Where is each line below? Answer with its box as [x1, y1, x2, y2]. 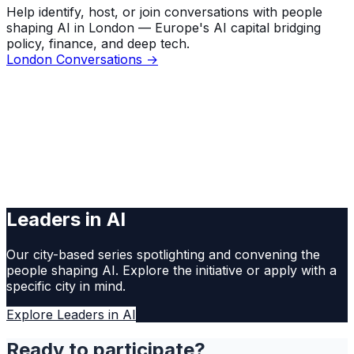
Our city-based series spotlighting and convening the [6, 247, 320, 263]
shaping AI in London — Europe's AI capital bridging [6, 20, 321, 36]
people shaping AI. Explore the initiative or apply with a [6, 262, 337, 279]
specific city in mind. [6, 278, 126, 295]
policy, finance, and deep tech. [6, 36, 190, 52]
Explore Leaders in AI [6, 307, 136, 323]
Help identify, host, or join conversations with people [6, 4, 322, 21]
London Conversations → [6, 51, 158, 68]
